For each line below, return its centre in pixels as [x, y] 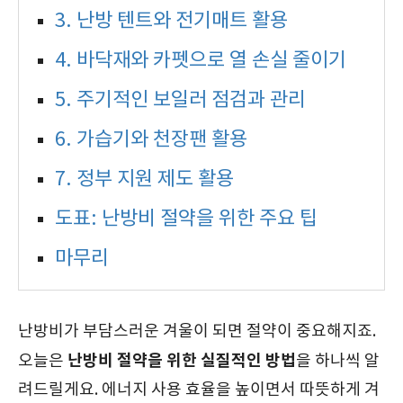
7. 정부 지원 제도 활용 [144, 179]
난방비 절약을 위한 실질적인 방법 [182, 361]
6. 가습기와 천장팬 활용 [151, 140]
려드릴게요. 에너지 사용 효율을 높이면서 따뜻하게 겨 [199, 390]
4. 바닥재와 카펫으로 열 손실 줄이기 [201, 61]
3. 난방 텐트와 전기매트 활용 [171, 21]
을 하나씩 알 [338, 361]
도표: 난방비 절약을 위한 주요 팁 [186, 219]
